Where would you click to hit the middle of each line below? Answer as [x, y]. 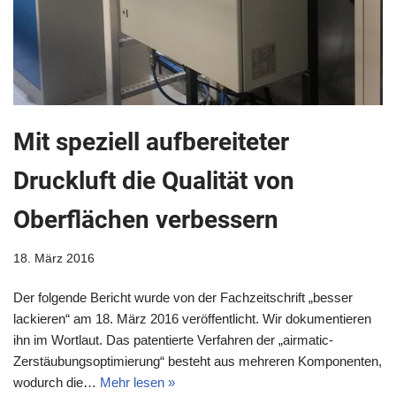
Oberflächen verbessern [146, 219]
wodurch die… [57, 382]
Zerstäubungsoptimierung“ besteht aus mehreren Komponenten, [198, 361]
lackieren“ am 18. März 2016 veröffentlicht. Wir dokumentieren [192, 318]
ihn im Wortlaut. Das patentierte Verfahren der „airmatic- [173, 339]
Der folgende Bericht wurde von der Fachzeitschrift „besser [183, 297]
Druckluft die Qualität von [154, 180]
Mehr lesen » [137, 382]
